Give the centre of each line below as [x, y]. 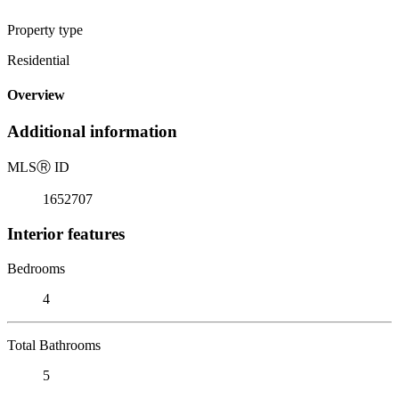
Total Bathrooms [54, 345]
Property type [45, 29]
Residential [38, 60]
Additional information [92, 132]
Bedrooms [36, 268]
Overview [36, 95]
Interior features [66, 233]
